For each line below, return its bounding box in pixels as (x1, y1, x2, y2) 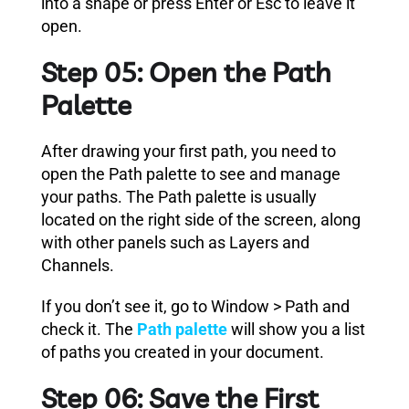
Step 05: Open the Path (41, 54, 331, 89)
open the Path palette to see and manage (41, 163, 341, 184)
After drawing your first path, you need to (41, 141, 336, 161)
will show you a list (227, 319, 365, 339)
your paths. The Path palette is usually (41, 186, 317, 206)
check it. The (41, 319, 137, 339)
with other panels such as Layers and (41, 232, 309, 252)
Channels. (41, 255, 114, 275)
